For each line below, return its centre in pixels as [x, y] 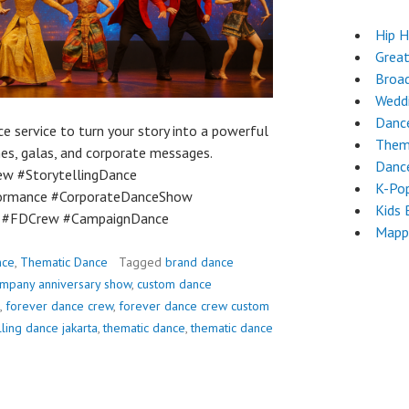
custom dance [174, 284]
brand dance [199, 262]
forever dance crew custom [194, 306]
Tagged [142, 262]
